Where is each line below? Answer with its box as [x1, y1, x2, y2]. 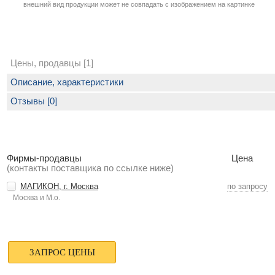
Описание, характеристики [10, 77, 123, 88]
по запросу [227, 181, 268, 191]
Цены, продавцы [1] [10, 58, 93, 69]
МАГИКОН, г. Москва [20, 181, 98, 191]
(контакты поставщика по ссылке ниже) [7, 163, 174, 174]
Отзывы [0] [10, 96, 57, 107]
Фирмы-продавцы [7, 153, 82, 164]
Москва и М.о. [13, 193, 60, 202]
